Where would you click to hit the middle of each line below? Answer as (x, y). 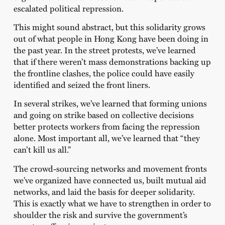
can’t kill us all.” (42, 149)
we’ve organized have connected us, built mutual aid (110, 180)
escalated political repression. (68, 8)
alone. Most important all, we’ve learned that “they (106, 138)
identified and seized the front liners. (82, 84)
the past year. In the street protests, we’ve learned (104, 49)
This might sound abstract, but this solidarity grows (109, 26)
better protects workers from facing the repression (106, 126)
